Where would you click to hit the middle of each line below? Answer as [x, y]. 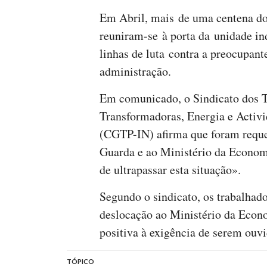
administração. [135, 71]
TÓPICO [80, 261]
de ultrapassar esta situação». [170, 169]
